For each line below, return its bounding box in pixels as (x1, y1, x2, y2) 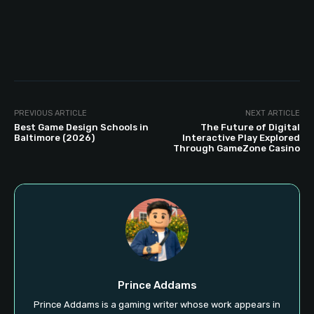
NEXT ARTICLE (245, 109, 300, 118)
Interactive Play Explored (182, 132, 300, 144)
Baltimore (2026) (14, 132, 95, 144)
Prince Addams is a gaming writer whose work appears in (34, 299, 280, 310)
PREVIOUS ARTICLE (14, 109, 87, 118)
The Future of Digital (200, 122, 300, 133)
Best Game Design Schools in (14, 122, 149, 133)
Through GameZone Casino (172, 143, 300, 154)
